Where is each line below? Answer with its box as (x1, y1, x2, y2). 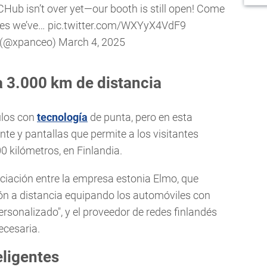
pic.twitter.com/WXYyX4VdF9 (47, 18, 186, 32)
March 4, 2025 (58, 35, 125, 48)
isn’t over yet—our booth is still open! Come (24, 2, 225, 15)
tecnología (37, 110, 88, 123)
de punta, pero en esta (88, 110, 193, 123)
